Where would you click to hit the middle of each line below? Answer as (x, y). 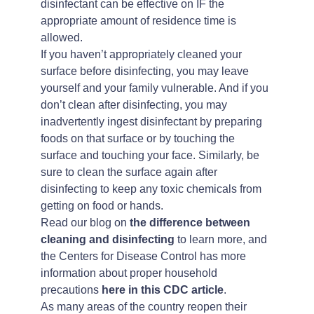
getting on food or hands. (102, 206)
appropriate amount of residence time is (138, 21)
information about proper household (129, 273)
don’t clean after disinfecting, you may (134, 105)
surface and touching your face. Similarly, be (150, 155)
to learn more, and (220, 239)
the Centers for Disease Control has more (143, 256)
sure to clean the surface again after (129, 172)
